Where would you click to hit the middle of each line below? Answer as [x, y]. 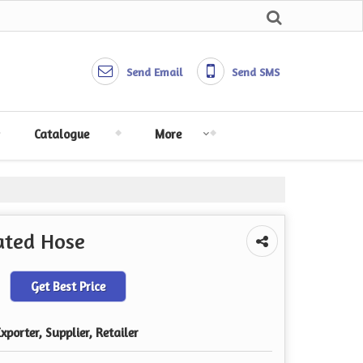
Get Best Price [68, 286]
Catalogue [61, 134]
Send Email [154, 72]
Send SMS [256, 72]
